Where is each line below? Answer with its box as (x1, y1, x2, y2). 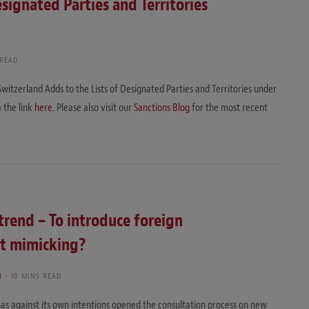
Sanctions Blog (134, 100, 190, 114)
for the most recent (190, 100, 268, 114)
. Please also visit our (52, 100, 134, 114)
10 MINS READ (11, 270, 62, 282)
